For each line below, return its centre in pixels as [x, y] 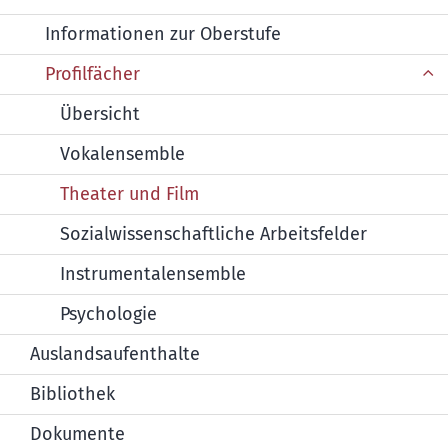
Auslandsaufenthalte [115, 354]
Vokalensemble [122, 154]
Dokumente [77, 434]
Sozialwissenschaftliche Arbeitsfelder [213, 234]
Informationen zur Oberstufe [163, 34]
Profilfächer [92, 74]
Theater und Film [129, 194]
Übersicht [100, 114]
